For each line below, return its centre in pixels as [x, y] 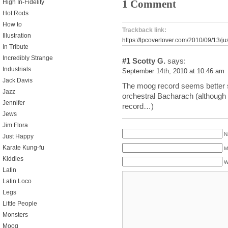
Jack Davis [18, 80]
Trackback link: [144, 30]
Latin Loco [17, 181]
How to [12, 24]
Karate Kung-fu [23, 148]
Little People [20, 204]
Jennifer [14, 103]
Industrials [17, 69]
